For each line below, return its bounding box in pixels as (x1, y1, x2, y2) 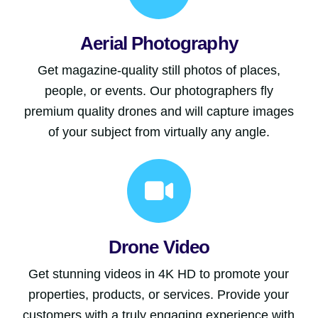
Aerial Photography (80, 33, 238, 55)
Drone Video (109, 236, 209, 258)
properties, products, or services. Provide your (28, 287, 290, 302)
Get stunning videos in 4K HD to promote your (28, 267, 290, 282)
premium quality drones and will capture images (23, 104, 294, 119)
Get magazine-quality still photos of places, (37, 63, 280, 78)
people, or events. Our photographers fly (44, 84, 273, 99)
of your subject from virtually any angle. (48, 125, 270, 140)
